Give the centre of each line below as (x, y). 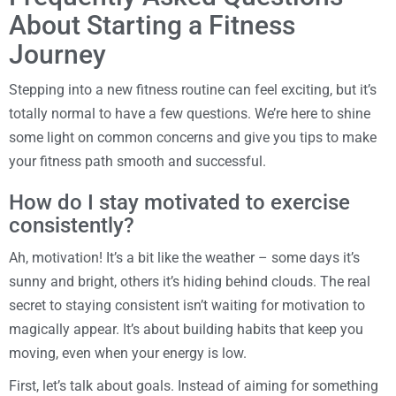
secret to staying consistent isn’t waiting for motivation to (187, 305)
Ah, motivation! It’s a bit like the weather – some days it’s (184, 258)
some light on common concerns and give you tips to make (193, 137)
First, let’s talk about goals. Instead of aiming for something (194, 386)
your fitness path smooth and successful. (137, 161)
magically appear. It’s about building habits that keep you (186, 329)
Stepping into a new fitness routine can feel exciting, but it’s (193, 90)
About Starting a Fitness (152, 25)
